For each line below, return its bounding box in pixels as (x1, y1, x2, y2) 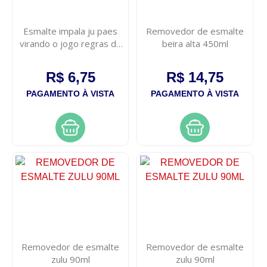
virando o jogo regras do (19, 37, 122, 49)
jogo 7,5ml (48, 49, 92, 62)
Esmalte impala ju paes (23, 24, 118, 37)
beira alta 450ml (162, 37, 228, 49)
